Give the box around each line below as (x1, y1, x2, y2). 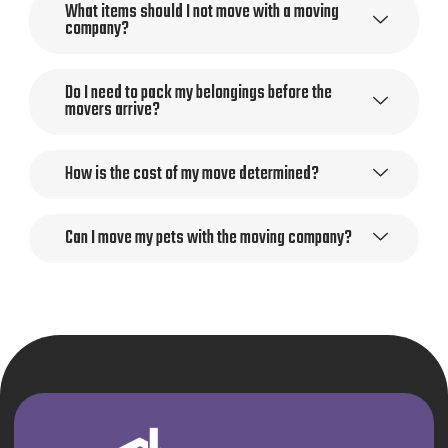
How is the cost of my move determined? (64, 161, 319, 189)
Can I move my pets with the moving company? (64, 225, 352, 253)
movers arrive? (64, 97, 160, 125)
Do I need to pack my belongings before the (64, 80, 332, 108)
